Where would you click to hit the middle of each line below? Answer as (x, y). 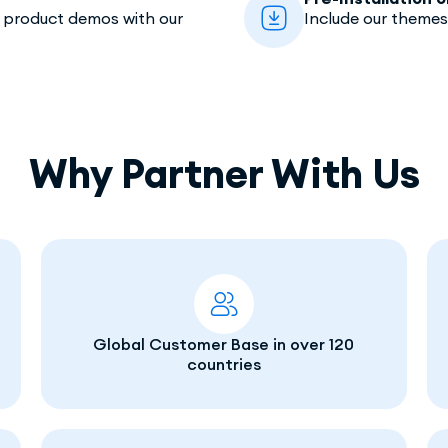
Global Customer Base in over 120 (224, 343)
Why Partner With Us (224, 173)
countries (223, 363)
